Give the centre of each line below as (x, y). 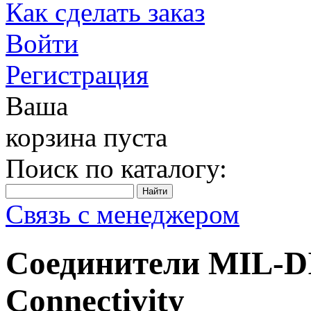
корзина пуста (86, 137)
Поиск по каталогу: (116, 168)
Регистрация (77, 75)
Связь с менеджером (123, 214)
